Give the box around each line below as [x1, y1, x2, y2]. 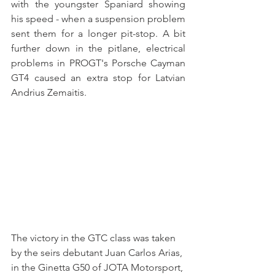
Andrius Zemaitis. [11, 86, 87, 98]
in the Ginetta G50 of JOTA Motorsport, [11, 261, 185, 274]
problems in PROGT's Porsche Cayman [11, 56, 185, 69]
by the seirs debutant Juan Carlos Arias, [11, 247, 185, 259]
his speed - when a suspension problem [11, 12, 185, 25]
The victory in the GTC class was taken [11, 232, 178, 244]
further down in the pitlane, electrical [11, 42, 185, 54]
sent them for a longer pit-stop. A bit [11, 27, 185, 39]
